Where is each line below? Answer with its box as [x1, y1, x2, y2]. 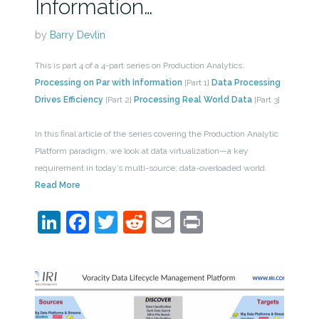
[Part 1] [182, 78, 211, 88]
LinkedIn [60, 209, 150, 236]
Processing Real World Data [133, 95, 252, 105]
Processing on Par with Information [34, 78, 182, 88]
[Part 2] [103, 95, 134, 105]
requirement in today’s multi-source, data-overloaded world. [34, 163, 267, 174]
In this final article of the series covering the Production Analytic [34, 129, 278, 140]
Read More [34, 180, 80, 191]
